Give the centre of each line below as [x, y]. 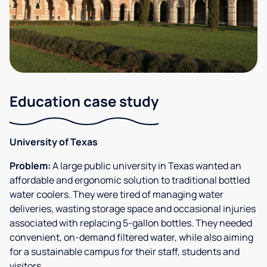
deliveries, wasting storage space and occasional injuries [133, 208]
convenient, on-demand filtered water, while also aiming [131, 237]
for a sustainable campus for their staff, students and [125, 251]
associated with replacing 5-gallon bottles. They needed [131, 223]
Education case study [84, 101]
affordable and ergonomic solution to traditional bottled [130, 180]
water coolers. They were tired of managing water [117, 194]
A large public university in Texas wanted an [146, 165]
